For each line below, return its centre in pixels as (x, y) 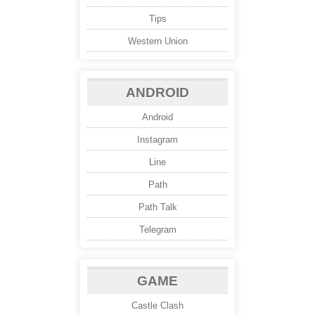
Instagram (157, 140)
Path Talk (157, 207)
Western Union (157, 41)
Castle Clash (157, 306)
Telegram (157, 230)
